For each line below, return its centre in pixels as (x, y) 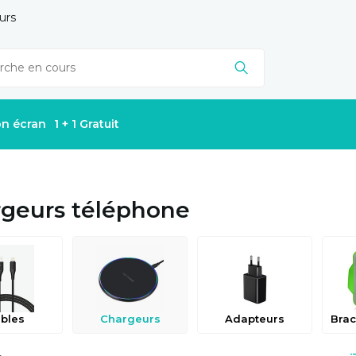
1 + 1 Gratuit (87, 124)
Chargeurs (130, 319)
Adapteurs (255, 319)
